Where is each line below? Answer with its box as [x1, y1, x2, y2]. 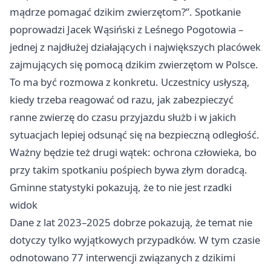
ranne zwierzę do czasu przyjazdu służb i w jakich [10, 110, 236, 125]
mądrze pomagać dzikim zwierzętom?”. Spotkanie [10, 5, 241, 19]
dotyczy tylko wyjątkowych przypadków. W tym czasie [10, 233, 260, 247]
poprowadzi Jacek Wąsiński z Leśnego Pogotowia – [10, 22, 243, 37]
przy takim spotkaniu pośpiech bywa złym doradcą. [10, 163, 247, 177]
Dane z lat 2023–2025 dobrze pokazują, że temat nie [10, 215, 252, 230]
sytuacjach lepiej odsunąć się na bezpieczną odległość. [10, 128, 260, 142]
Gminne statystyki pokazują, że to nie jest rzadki [10, 180, 232, 195]
